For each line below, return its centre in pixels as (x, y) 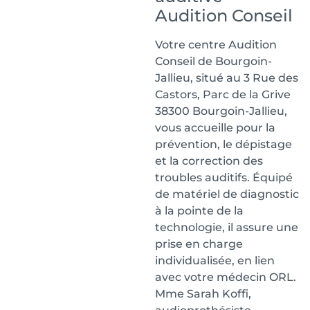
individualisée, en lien (215, 261)
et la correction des (209, 161)
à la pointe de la (199, 211)
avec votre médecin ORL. (226, 277)
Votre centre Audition (216, 45)
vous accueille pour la (215, 128)
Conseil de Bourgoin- (213, 61)
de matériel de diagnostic (227, 194)
